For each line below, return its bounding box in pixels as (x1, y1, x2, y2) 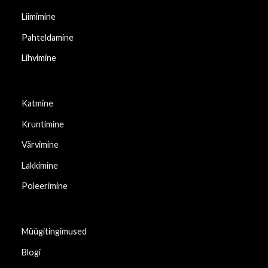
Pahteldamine (21, 32, 74, 42)
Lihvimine (21, 53, 56, 63)
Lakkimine (21, 160, 58, 170)
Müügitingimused (21, 226, 87, 237)
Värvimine (21, 139, 59, 150)
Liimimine (21, 11, 56, 22)
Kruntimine (21, 118, 64, 129)
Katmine (21, 98, 53, 108)
